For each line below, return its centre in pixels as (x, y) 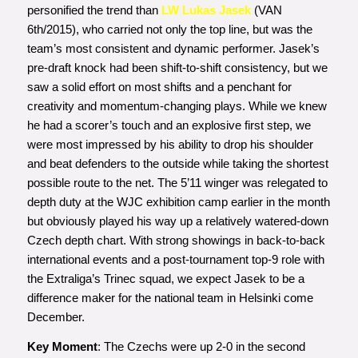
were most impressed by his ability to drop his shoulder (170, 145)
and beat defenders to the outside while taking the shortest (177, 164)
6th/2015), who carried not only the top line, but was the (169, 30)
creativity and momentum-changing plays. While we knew (177, 106)
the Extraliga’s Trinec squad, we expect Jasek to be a (165, 279)
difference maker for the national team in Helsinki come (170, 298)
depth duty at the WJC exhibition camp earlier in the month (178, 202)
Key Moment (62, 347)
